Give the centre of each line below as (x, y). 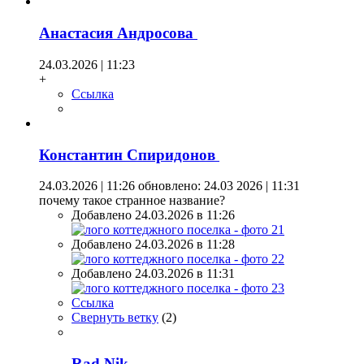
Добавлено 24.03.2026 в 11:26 (153, 215)
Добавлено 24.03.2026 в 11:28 (153, 245)
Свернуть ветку (115, 318)
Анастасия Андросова (118, 33)
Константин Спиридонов (129, 154)
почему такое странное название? (132, 201)
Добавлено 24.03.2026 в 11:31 (153, 274)
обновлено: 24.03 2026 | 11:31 (217, 186)
